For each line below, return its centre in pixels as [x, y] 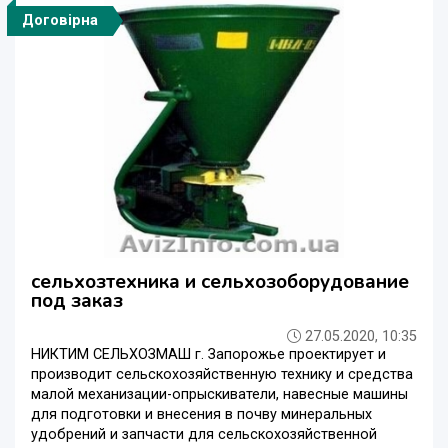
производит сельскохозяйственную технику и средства [222, 374]
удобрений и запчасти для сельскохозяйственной [204, 434]
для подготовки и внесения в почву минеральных [201, 414]
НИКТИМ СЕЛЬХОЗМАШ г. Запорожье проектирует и [208, 354]
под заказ [77, 300]
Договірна [60, 20]
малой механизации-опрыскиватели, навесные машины [219, 394]
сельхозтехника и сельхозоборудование [220, 281]
